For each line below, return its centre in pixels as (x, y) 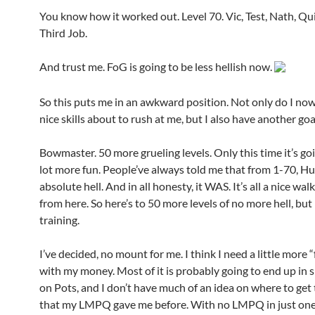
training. (59, 219)
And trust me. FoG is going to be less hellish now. (157, 66)
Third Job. (63, 32)
